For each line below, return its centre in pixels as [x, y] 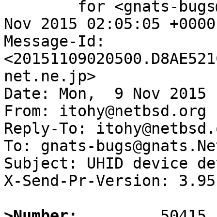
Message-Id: [54, 41]
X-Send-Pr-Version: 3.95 [110, 181]
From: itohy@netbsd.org [105, 111]
